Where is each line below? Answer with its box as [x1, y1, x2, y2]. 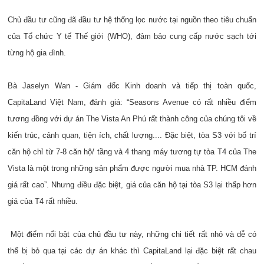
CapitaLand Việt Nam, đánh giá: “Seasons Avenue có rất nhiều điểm [8, 98, 256, 107]
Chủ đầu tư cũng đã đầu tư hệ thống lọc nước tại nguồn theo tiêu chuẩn [8, 15, 256, 24]
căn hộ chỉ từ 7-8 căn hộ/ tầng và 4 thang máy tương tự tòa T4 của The [8, 147, 256, 156]
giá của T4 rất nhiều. [8, 197, 78, 206]
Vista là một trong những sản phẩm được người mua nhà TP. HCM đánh [8, 164, 256, 173]
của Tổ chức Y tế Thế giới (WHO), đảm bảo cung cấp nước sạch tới [8, 32, 256, 41]
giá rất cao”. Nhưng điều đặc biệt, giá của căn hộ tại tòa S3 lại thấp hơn [8, 180, 256, 189]
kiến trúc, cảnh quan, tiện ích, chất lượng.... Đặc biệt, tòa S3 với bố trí [8, 131, 256, 140]
